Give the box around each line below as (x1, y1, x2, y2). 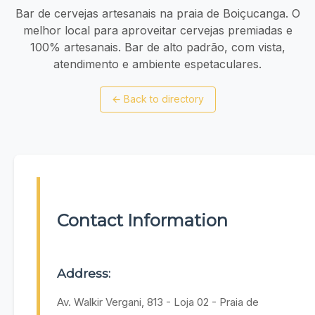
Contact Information (57, 210, 228, 231)
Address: (57, 266, 110, 281)
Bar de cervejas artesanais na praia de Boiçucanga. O (15, 6, 300, 20)
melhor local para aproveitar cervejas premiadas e (22, 22, 292, 37)
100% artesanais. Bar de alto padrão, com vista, (30, 39, 285, 54)
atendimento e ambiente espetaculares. (53, 56, 262, 71)
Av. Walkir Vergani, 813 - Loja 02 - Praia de (57, 295, 259, 309)
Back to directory (123, 93, 204, 105)
